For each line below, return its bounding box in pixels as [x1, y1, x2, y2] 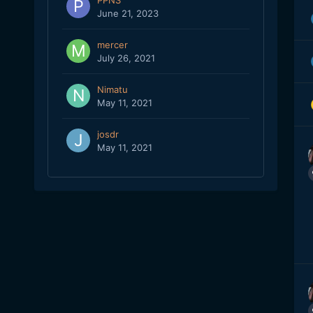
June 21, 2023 [96, 8, 159, 20]
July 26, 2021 [96, 52, 155, 64]
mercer [96, 39, 128, 51]
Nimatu [96, 84, 128, 96]
